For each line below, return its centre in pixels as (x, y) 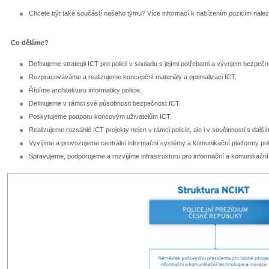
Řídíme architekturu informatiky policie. (85, 90)
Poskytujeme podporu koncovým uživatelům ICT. (100, 117)
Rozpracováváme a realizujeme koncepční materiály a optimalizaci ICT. (133, 77)
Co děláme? (30, 42)
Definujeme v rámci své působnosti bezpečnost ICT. (105, 104)
